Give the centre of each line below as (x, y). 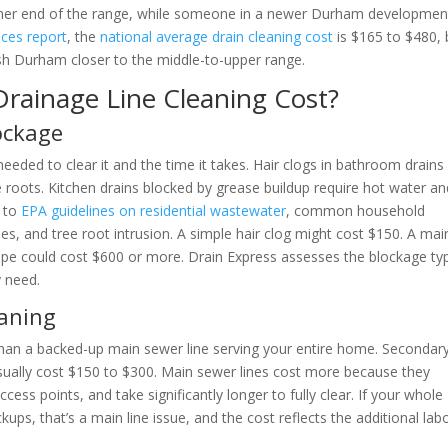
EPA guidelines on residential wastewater (154, 210)
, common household (356, 210)
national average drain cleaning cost (217, 36)
